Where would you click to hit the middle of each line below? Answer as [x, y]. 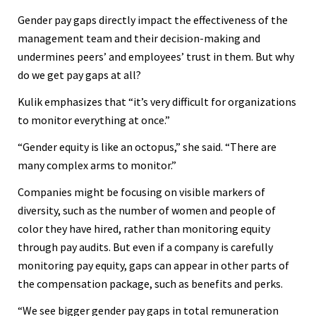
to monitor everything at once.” [94, 120]
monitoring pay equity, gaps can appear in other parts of [153, 265]
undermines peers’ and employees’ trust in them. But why [156, 56]
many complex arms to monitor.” [97, 165]
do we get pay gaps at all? [79, 74]
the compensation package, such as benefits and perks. [150, 283]
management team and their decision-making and [139, 38]
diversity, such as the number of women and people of [147, 210]
